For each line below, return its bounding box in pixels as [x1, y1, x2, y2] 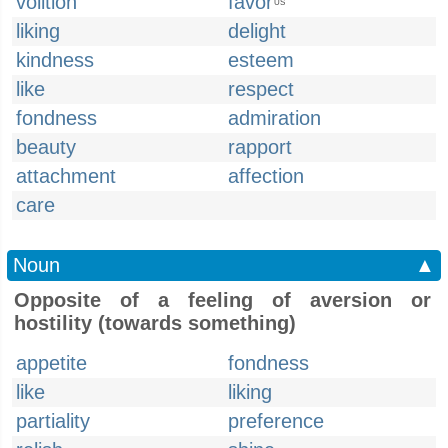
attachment [16, 165, 116, 187]
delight [228, 20, 286, 42]
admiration [228, 107, 321, 129]
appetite [16, 352, 87, 374]
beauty [16, 136, 76, 158]
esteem [228, 49, 294, 71]
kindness [16, 49, 94, 71]
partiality [16, 410, 90, 432]
